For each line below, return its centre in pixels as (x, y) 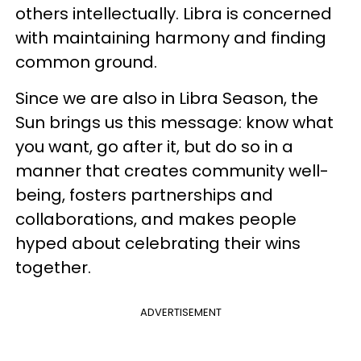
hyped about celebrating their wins (158, 243)
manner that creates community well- (172, 171)
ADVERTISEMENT (180, 312)
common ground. (88, 62)
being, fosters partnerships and (144, 195)
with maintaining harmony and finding (171, 38)
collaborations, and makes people (156, 219)
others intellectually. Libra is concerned (174, 14)
